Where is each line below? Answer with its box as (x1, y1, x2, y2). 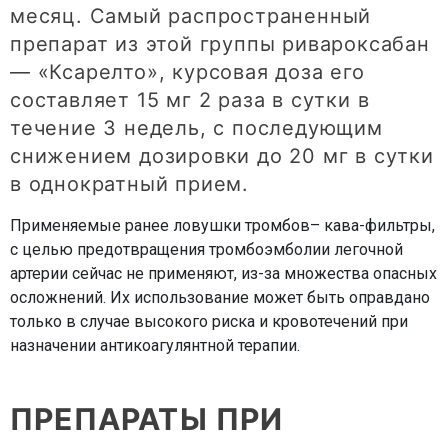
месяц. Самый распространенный (10, 4, 372, 29)
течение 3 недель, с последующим (10, 116, 383, 141)
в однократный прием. (10, 172, 250, 197)
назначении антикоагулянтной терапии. (10, 336, 300, 356)
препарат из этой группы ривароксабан (10, 32, 430, 57)
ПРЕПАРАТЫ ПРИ (10, 401, 284, 438)
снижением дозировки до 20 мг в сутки (10, 144, 434, 169)
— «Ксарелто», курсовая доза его (10, 60, 365, 85)
